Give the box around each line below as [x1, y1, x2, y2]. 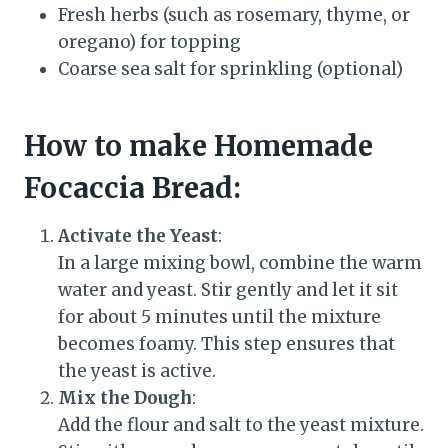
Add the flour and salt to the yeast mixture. [58, 413, 424, 436]
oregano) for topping [58, 30, 241, 53]
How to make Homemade [24, 127, 373, 164]
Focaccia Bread [24, 169, 233, 206]
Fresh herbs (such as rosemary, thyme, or [58, 3, 410, 26]
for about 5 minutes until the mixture [58, 305, 381, 328]
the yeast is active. [58, 359, 216, 382]
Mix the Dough [58, 386, 192, 409]
